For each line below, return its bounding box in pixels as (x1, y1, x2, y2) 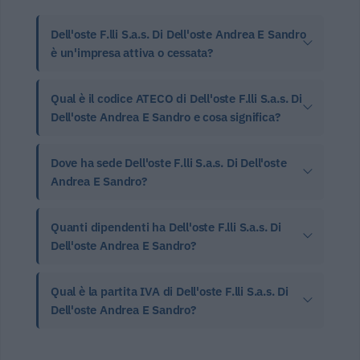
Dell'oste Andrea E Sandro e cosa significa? (51, 108, 280, 125)
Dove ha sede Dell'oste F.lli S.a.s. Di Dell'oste (51, 154, 287, 170)
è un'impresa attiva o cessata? (51, 44, 214, 60)
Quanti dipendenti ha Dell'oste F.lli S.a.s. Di (51, 219, 281, 235)
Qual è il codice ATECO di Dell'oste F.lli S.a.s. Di (51, 90, 302, 106)
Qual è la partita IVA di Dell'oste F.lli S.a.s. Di (51, 283, 288, 299)
